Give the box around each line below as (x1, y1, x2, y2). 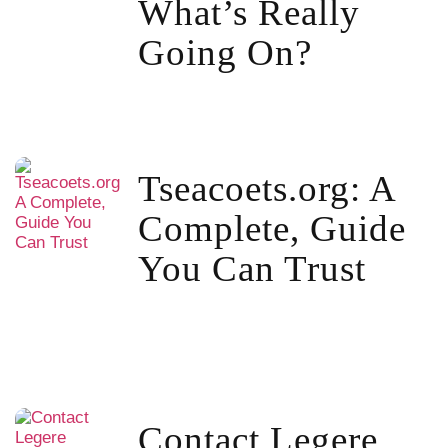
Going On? (137, 32, 312, 74)
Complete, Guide (137, 207, 406, 249)
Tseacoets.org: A (137, 167, 395, 209)
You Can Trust (137, 247, 366, 289)
